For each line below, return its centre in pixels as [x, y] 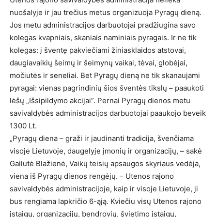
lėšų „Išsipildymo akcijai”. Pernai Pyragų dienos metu [100, 101]
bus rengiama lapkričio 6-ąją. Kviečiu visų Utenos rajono [106, 201]
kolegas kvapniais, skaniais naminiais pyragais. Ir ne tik [103, 38]
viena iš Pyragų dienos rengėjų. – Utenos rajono [92, 176]
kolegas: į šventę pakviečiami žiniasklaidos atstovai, [98, 50]
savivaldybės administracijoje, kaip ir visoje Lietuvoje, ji [104, 189]
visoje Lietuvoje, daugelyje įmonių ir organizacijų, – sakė [106, 151]
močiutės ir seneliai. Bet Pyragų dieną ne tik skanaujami [105, 75]
